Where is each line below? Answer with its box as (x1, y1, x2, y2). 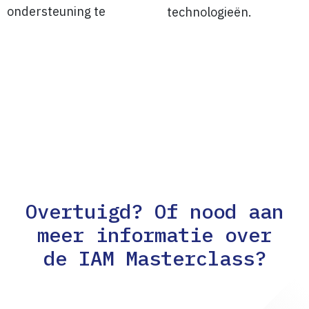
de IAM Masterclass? (43, 244, 266, 271)
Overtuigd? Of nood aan (26, 197, 283, 224)
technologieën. (167, 3, 252, 20)
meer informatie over (37, 221, 272, 248)
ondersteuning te (7, 3, 106, 19)
